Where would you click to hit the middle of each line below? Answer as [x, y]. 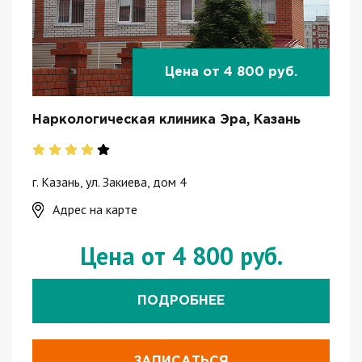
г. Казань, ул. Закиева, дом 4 [109, 181]
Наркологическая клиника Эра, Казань [166, 120]
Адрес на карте [95, 209]
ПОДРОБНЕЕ [181, 301]
